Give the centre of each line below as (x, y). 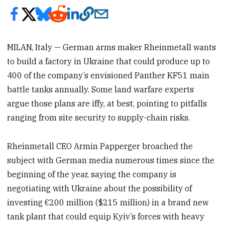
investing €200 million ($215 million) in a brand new (108, 202)
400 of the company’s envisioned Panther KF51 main (108, 75)
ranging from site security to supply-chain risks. (99, 117)
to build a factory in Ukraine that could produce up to (109, 61)
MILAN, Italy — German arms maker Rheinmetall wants (112, 47)
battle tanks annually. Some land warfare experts (101, 89)
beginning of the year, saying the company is (92, 174)
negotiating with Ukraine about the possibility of (100, 188)
